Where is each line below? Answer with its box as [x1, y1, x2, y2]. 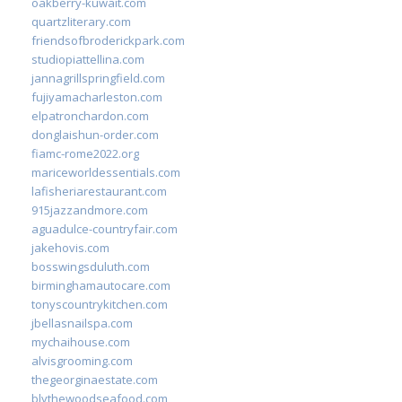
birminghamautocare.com [31, 276, 170, 293]
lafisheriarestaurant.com [31, 182, 167, 199]
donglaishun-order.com [31, 126, 159, 143]
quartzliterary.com [31, 13, 131, 30]
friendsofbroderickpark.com [31, 31, 185, 48]
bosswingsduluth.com [31, 258, 150, 275]
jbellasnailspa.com [31, 314, 133, 331]
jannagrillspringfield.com [31, 69, 165, 86]
